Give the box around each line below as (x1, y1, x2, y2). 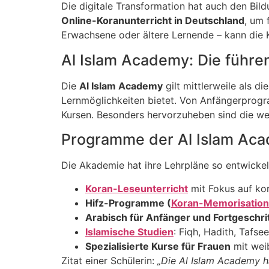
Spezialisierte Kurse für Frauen (85, 240, 231, 252)
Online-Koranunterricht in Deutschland (61, 14, 244, 27)
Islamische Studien (85, 225, 174, 238)
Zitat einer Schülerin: (61, 254, 157, 267)
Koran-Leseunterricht (85, 182, 188, 195)
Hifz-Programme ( (85, 196, 171, 209)
